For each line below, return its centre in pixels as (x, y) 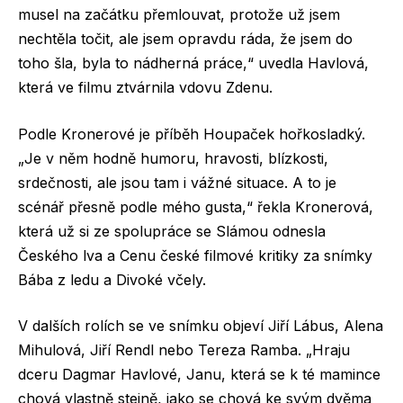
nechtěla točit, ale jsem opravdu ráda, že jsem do (185, 39)
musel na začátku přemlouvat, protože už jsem (179, 15)
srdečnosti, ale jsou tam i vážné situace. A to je (177, 182)
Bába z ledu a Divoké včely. (112, 279)
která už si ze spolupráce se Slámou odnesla (172, 231)
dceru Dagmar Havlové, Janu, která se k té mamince (199, 375)
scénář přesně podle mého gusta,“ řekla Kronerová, (196, 206)
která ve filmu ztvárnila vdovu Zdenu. (145, 88)
